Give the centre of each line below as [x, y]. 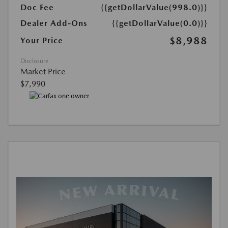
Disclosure [34, 61]
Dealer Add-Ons [54, 23]
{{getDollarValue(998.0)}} [154, 8]
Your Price [42, 41]
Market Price [43, 72]
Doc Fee [37, 8]
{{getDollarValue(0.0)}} [160, 23]
